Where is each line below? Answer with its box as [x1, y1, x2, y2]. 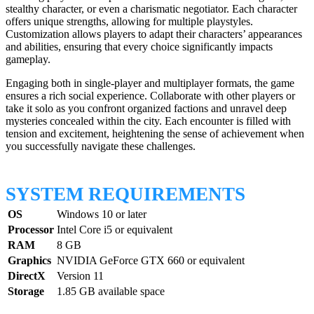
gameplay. [6, 53, 50, 66]
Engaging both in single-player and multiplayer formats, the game [6, 77, 294, 90]
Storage [8, 285, 44, 297]
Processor [8, 223, 54, 235]
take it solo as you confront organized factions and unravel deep [6, 102, 287, 115]
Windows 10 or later [57, 207, 146, 220]
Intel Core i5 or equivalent [57, 223, 172, 235]
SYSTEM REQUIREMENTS [6, 183, 245, 205]
